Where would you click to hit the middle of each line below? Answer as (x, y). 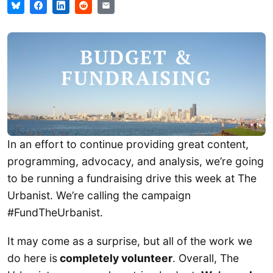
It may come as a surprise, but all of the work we (130, 241)
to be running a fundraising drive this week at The (132, 178)
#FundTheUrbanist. (55, 212)
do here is (32, 258)
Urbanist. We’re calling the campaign (99, 195)
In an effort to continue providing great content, (128, 144)
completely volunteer (115, 258)
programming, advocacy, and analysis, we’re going (136, 161)
